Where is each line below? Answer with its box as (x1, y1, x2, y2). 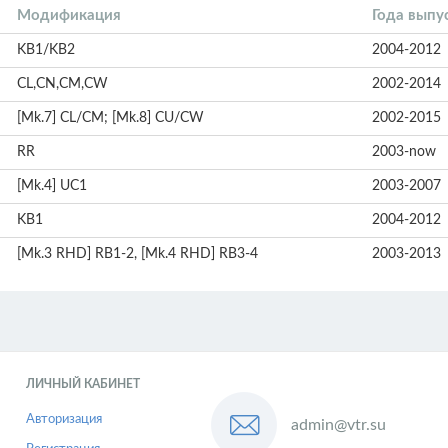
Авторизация (25, 413, 102, 426)
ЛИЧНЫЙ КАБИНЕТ (25, 378, 140, 390)
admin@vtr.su (290, 417, 386, 433)
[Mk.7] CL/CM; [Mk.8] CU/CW (17, 111, 204, 125)
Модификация (17, 8, 121, 23)
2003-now (372, 145, 436, 159)
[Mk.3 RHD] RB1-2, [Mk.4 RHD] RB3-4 (17, 247, 258, 261)
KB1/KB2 (17, 43, 75, 57)
